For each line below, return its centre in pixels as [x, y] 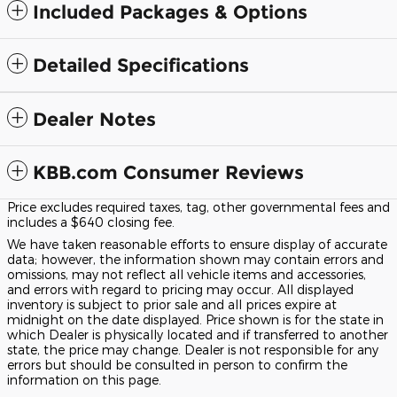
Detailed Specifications [141, 65]
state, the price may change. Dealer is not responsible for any [193, 349]
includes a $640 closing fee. [91, 222]
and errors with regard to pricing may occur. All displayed [180, 289]
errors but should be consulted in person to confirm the [177, 364]
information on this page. [84, 379]
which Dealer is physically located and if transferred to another [198, 334]
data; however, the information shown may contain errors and [195, 259]
